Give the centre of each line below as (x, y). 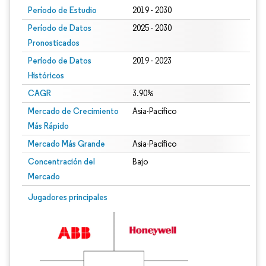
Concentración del (61, 161)
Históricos (46, 75)
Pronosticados (54, 43)
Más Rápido (48, 126)
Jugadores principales (68, 197)
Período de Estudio (62, 10)
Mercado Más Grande (66, 144)
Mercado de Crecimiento (73, 111)
